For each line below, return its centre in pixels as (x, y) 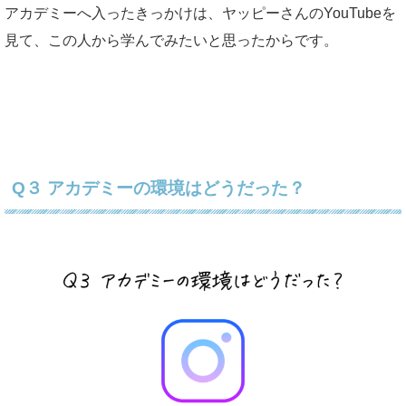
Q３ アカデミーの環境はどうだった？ (159, 188)
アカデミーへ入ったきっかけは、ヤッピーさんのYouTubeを (200, 13)
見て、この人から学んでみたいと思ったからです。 (171, 40)
